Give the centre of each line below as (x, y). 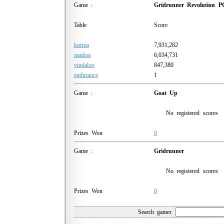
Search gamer (156, 212)
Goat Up (166, 93)
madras (82, 55)
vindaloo (84, 65)
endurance (86, 75)
